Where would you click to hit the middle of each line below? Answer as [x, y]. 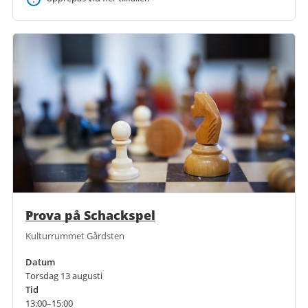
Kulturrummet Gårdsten [75, 235]
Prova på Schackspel [90, 215]
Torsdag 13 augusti [64, 275]
